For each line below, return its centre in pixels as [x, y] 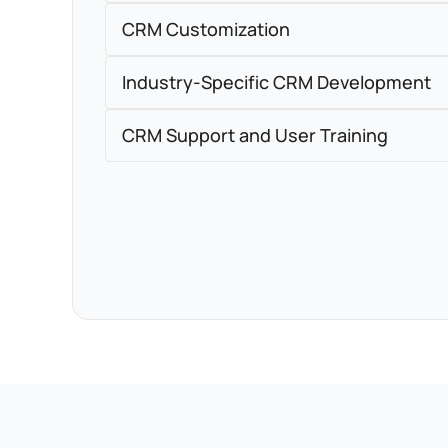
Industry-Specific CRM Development [276, 82]
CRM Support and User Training [255, 135]
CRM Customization [206, 29]
